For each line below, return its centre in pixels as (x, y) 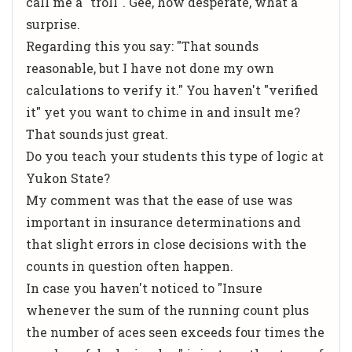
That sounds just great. (97, 134)
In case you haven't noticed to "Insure (144, 288)
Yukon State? (68, 178)
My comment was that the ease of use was (159, 200)
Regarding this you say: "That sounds (142, 46)
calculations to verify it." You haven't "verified (172, 90)
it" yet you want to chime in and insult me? (163, 112)
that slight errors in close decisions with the (166, 244)
